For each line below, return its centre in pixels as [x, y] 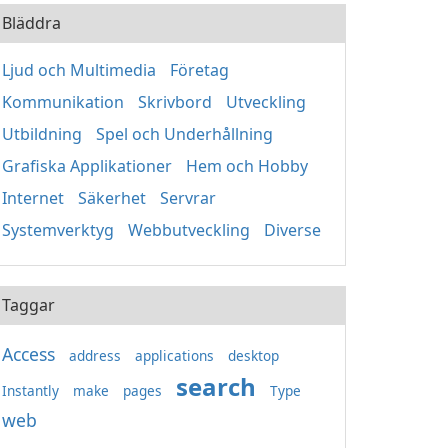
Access [28, 354]
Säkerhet [112, 198]
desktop [253, 355]
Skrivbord [175, 102]
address [95, 355]
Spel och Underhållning [184, 134]
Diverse [292, 230]
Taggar [28, 305]
